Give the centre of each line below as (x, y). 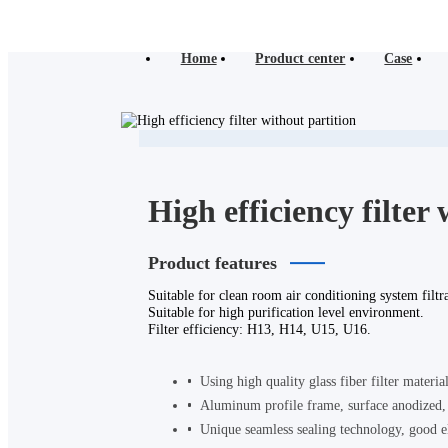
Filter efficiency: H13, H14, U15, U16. (259, 328)
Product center (300, 58)
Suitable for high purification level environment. (285, 311)
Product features (212, 263)
